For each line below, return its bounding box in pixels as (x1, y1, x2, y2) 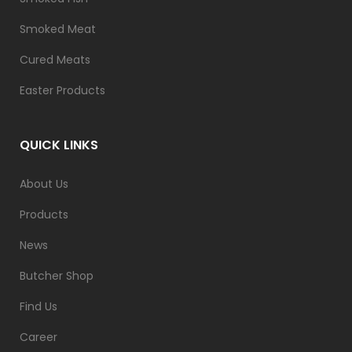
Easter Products (20, 82, 105, 98)
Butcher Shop (20, 267, 93, 284)
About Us (20, 175, 68, 192)
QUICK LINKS (20, 135, 98, 154)
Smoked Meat (20, 20, 96, 37)
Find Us (20, 298, 57, 314)
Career (20, 328, 57, 345)
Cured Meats (20, 51, 90, 68)
